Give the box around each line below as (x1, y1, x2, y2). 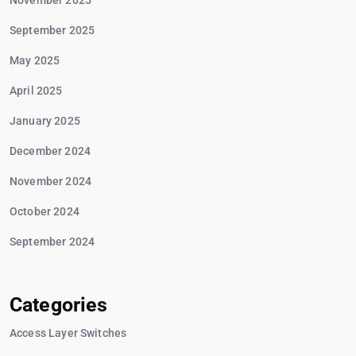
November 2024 (10, 175, 91, 188)
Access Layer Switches (10, 327, 127, 339)
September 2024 (10, 235, 95, 248)
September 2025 (10, 24, 95, 37)
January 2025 (10, 114, 80, 127)
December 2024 (10, 145, 91, 157)
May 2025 (10, 54, 60, 67)
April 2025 (10, 84, 63, 97)
